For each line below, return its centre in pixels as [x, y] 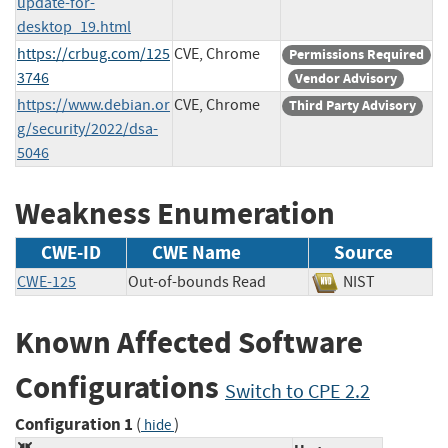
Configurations [120, 388]
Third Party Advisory [352, 105]
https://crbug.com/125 [93, 53]
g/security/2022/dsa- [87, 128]
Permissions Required [356, 54]
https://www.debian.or [93, 104]
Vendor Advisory [346, 78]
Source [363, 253]
